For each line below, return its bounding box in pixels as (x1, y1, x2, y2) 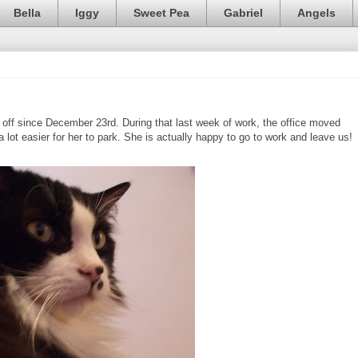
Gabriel (224, 6, 263, 20)
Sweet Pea (133, 6, 189, 20)
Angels (297, 6, 336, 20)
